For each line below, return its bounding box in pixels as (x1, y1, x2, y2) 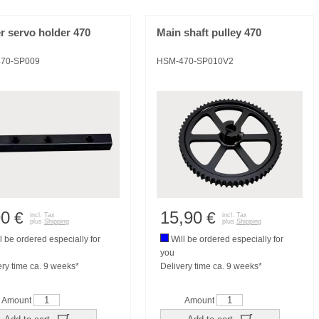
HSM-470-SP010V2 (157, 56, 234, 66)
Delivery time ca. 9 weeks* (160, 261, 262, 271)
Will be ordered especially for (169, 234, 283, 244)
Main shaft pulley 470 (157, 27, 261, 38)
